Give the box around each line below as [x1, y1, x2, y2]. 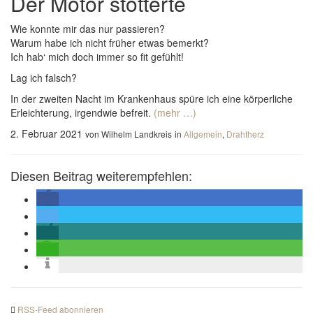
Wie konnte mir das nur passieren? [10, 22, 165, 36]
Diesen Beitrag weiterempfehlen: [10, 166, 192, 184]
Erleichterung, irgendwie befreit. [10, 105, 154, 119]
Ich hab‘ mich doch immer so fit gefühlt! [10, 50, 184, 64]
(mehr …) [154, 105, 196, 119]
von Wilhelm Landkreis [85, 128, 172, 140]
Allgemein [184, 128, 222, 140]
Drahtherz [226, 128, 264, 140]
